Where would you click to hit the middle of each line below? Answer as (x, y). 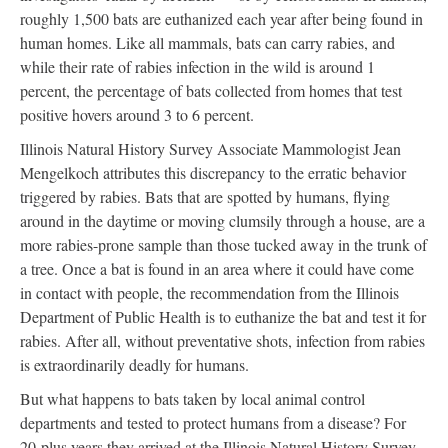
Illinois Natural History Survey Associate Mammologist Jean (210, 149)
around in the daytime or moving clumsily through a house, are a (222, 221)
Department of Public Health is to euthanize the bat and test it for (223, 317)
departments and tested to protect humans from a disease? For (213, 423)
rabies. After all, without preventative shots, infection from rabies (222, 341)
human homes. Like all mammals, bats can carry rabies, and (207, 43)
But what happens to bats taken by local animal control (192, 399)
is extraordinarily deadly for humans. (134, 365)
